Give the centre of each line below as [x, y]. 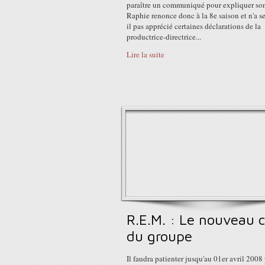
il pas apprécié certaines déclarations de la [194, 26]
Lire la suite [146, 54]
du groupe [159, 236]
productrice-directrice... [164, 37]
